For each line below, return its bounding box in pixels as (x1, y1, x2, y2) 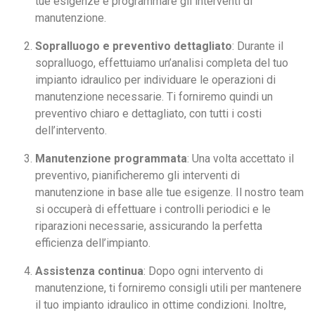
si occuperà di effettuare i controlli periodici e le (35, 202, 271, 217)
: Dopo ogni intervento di (143, 264, 263, 278)
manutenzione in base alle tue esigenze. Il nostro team (35, 186, 304, 200)
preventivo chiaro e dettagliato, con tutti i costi (35, 107, 262, 121)
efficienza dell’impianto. (35, 236, 150, 250)
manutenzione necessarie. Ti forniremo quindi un (35, 90, 273, 104)
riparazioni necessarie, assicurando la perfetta (35, 219, 262, 233)
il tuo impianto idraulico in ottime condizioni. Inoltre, (35, 298, 286, 312)
